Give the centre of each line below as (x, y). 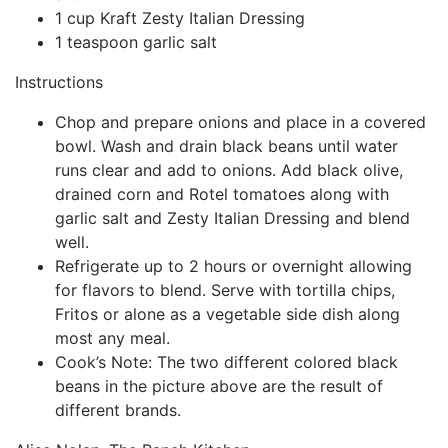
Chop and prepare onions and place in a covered (240, 121)
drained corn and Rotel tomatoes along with (222, 193)
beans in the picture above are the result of (219, 385)
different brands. (118, 409)
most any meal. (112, 337)
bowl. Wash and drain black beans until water (226, 145)
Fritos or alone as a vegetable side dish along (227, 313)
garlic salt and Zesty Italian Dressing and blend (232, 217)
